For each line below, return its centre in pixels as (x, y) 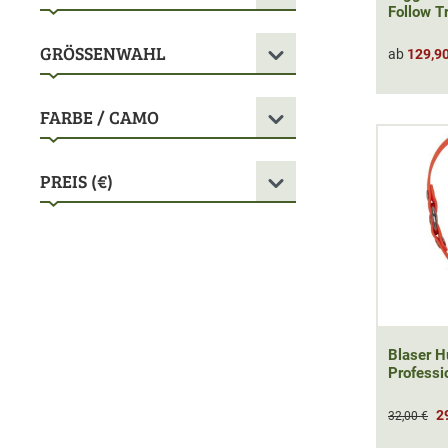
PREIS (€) (76, 181)
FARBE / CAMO (99, 117)
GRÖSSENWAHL (103, 53)
